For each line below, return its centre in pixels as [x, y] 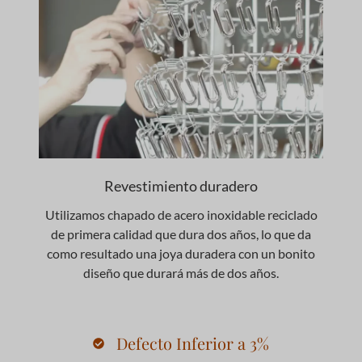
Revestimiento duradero [181, 186]
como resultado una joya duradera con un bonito [181, 254]
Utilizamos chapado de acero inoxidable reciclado [181, 215]
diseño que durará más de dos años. [181, 273]
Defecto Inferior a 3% [192, 343]
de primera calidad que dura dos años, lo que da [181, 234]
